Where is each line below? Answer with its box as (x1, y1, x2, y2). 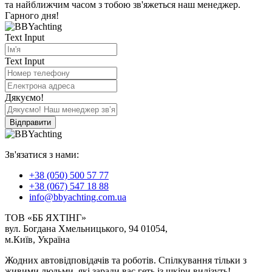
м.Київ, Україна (5, 234, 70, 245)
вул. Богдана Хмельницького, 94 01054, (5, 223, 168, 234)
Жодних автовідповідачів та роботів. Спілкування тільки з (5, 255, 246, 265)
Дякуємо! (5, 92, 44, 103)
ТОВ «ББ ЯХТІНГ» (5, 212, 86, 223)
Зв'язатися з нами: (5, 149, 79, 160)
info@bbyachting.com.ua (29, 192, 126, 202)
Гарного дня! (5, 10, 59, 21)
